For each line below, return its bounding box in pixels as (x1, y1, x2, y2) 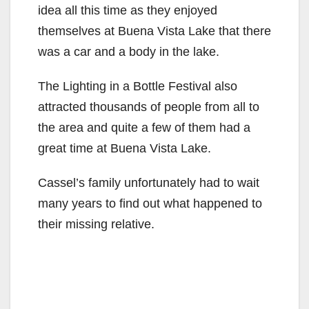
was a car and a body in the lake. (38, 44, 219, 59)
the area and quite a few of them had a (38, 120, 250, 134)
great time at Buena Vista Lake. (38, 141, 211, 155)
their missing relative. (38, 217, 154, 231)
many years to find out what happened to (38, 196, 262, 210)
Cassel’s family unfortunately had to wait (38, 175, 259, 190)
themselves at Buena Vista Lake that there (38, 23, 271, 38)
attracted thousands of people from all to (38, 99, 259, 114)
